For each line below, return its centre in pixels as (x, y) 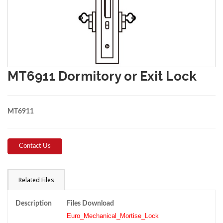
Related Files (36, 180)
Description (34, 204)
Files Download (90, 204)
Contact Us (35, 146)
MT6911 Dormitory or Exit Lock (102, 76)
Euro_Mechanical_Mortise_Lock (113, 216)
